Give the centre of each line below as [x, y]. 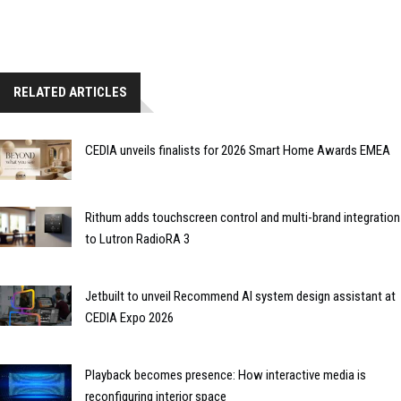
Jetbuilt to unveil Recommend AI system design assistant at [240, 296]
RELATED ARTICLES [70, 92]
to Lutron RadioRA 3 [137, 239]
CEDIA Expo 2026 [129, 317]
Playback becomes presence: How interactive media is [226, 375]
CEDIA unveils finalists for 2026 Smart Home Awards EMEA [238, 150]
